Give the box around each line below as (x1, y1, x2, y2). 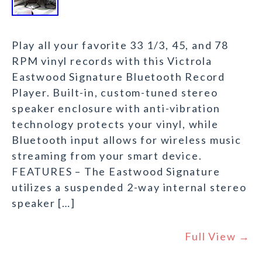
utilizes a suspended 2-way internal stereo (12, 181, 247, 194)
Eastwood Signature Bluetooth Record (12, 70, 225, 84)
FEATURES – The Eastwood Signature (12, 165, 220, 178)
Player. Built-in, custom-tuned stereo (12, 86, 218, 99)
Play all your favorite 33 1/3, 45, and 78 (12, 39, 229, 52)
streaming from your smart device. (12, 149, 202, 163)
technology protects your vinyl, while (12, 118, 219, 131)
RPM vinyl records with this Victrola (12, 54, 212, 68)
